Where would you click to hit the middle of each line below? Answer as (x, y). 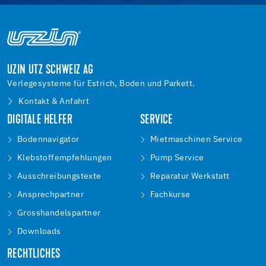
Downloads (39, 232)
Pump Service (177, 158)
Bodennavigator (48, 140)
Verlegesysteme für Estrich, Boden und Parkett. (101, 84)
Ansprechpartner (50, 195)
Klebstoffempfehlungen (65, 158)
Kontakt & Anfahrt (54, 102)
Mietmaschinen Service (197, 140)
